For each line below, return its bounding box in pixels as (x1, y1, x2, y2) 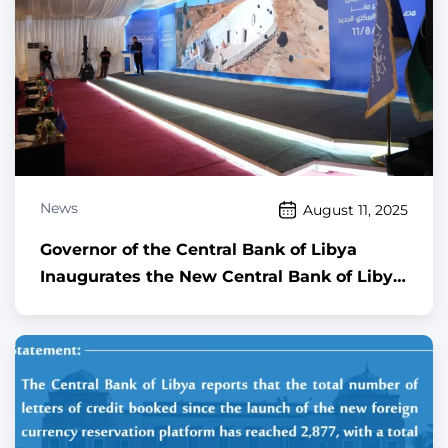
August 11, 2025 (303, 200, 408, 219)
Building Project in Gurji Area (40, 294, 286, 314)
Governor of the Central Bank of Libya (40, 240, 357, 260)
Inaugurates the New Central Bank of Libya (40, 267, 403, 287)
